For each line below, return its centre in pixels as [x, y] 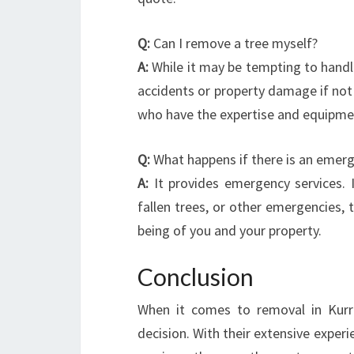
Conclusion [196, 277]
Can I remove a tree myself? [234, 43]
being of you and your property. [230, 230]
